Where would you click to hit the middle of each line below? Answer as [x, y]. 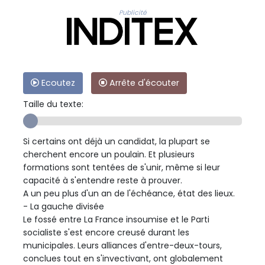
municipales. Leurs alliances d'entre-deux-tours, [122, 245]
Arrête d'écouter [143, 83]
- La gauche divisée [64, 206]
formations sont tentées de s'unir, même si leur [122, 167]
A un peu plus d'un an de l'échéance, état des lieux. [129, 193]
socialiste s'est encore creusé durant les [106, 232]
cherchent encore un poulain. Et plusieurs [109, 154]
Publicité [132, 12]
